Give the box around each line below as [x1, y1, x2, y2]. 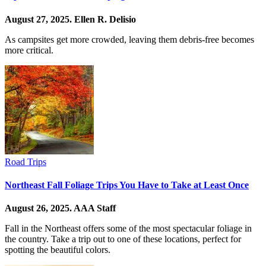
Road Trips [5, 156, 46, 167]
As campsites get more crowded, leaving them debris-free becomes [5, 34, 254, 45]
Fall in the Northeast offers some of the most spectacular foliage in [5, 223, 252, 234]
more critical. [5, 45, 53, 55]
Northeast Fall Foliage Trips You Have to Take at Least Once [5, 179, 249, 190]
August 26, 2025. [5, 203, 74, 214]
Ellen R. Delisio [74, 14, 136, 24]
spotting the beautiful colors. [5, 245, 110, 255]
